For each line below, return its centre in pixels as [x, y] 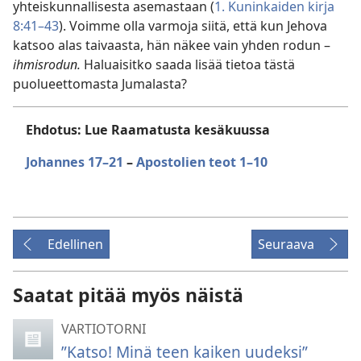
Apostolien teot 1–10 [202, 162]
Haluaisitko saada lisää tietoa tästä [189, 64]
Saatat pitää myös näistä [128, 295]
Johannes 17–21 [75, 162]
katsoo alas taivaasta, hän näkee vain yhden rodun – [172, 45]
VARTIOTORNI [104, 329]
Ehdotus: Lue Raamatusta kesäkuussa [148, 130]
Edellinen [75, 244]
